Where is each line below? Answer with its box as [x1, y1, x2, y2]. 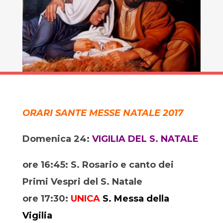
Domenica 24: [22, 133, 92, 144]
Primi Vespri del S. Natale [22, 176, 142, 187]
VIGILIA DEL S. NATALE [92, 133, 199, 144]
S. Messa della [102, 193, 169, 204]
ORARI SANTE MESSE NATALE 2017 [22, 107, 183, 118]
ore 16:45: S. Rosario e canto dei [22, 159, 174, 170]
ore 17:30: [22, 193, 71, 204]
